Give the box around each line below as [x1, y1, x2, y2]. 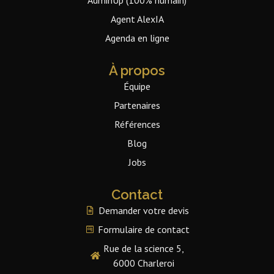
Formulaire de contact [98, 223, 190, 235]
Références [114, 117, 160, 130]
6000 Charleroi [113, 256, 175, 269]
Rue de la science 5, [103, 242, 185, 254]
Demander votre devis [98, 204, 190, 217]
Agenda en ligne [105, 31, 169, 44]
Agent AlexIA [110, 12, 164, 25]
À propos [109, 62, 165, 78]
